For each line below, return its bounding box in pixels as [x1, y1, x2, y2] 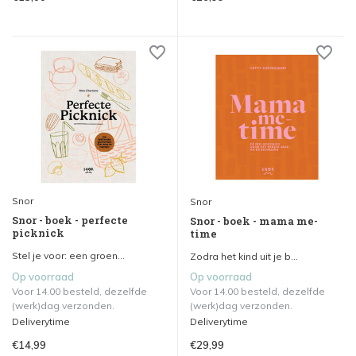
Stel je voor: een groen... [12, 250, 125, 262]
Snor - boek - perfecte [12, 213, 128, 228]
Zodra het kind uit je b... [190, 250, 298, 263]
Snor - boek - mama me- [190, 214, 318, 229]
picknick [12, 226, 64, 241]
